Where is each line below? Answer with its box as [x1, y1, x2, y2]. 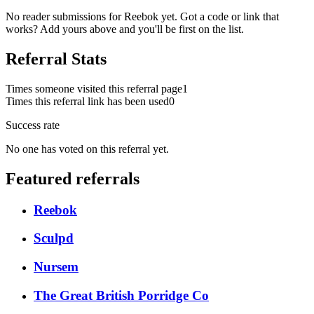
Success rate [6, 118, 60, 131]
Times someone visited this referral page [6, 82, 182, 95]
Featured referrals [6, 169, 139, 188]
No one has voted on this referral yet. [6, 142, 169, 155]
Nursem [34, 259, 78, 275]
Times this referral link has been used [6, 95, 169, 107]
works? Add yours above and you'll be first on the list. [6, 23, 244, 36]
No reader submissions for [6, 11, 124, 23]
